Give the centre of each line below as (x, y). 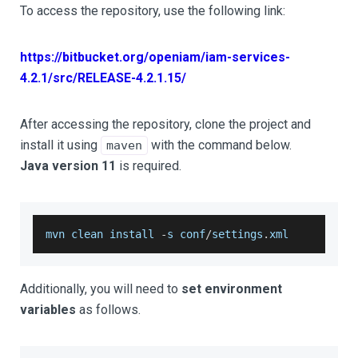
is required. (149, 166)
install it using (60, 145)
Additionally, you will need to (101, 289)
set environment (232, 289)
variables (48, 310)
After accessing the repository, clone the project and (165, 124)
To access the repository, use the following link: (153, 11)
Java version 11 (68, 166)
